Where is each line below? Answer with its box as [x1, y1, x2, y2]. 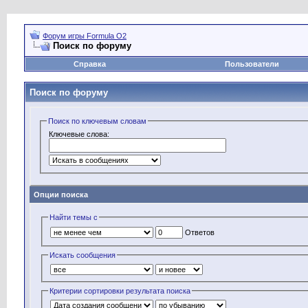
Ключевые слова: [49, 129, 110, 138]
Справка [73, 60, 106, 68]
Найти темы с [49, 213, 98, 221]
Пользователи [225, 60, 279, 68]
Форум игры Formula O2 [43, 32, 126, 40]
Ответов [183, 228, 215, 236]
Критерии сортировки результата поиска [49, 287, 191, 296]
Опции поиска [34, 190, 88, 199]
